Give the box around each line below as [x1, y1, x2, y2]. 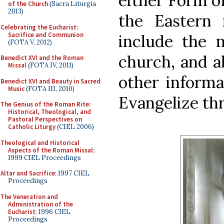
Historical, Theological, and [8, 107, 91, 116]
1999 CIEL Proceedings [8, 153, 81, 162]
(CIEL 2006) [55, 122, 94, 131]
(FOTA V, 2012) [8, 37, 52, 46]
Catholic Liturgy [8, 122, 55, 131]
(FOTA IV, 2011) [26, 61, 73, 69]
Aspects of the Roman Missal [8, 145, 93, 154]
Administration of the [8, 199, 73, 208]
